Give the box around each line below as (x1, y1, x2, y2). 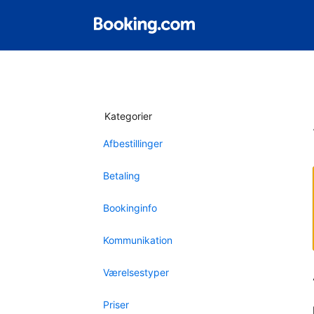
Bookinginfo (103, 202, 157, 214)
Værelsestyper (103, 266, 169, 278)
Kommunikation (103, 234, 172, 246)
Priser (103, 299, 129, 310)
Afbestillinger (103, 137, 163, 149)
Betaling (103, 170, 140, 182)
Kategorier (104, 110, 152, 122)
